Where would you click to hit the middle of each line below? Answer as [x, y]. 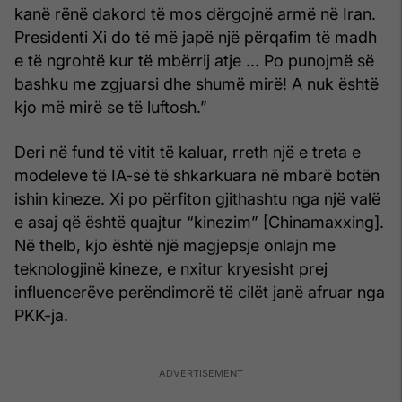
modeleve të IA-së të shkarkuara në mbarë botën [197, 175]
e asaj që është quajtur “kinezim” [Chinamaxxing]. [199, 222]
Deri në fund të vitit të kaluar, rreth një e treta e [188, 152]
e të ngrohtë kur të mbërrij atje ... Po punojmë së [194, 60]
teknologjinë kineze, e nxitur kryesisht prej [171, 268]
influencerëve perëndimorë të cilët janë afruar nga [200, 292]
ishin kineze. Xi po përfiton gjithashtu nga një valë [197, 198]
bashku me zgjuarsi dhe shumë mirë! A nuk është [197, 83]
